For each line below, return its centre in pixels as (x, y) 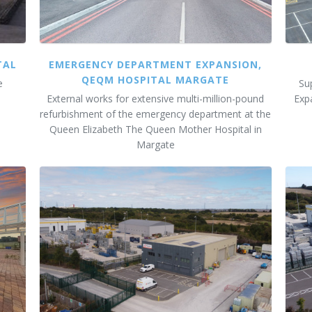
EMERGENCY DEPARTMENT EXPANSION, (156, 64)
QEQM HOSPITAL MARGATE (156, 79)
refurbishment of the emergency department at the (156, 114)
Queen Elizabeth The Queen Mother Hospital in (155, 129)
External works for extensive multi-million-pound (156, 98)
